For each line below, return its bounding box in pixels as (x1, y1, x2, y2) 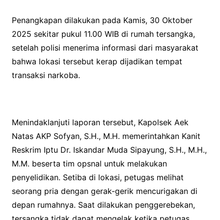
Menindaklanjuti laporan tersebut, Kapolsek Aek (11, 117, 189, 128)
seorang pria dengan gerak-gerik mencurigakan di (11, 186, 197, 196)
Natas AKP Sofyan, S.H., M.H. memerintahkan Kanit (11, 131, 200, 141)
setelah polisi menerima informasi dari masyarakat (11, 43, 198, 53)
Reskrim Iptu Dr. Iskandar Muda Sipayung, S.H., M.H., (11, 145, 207, 155)
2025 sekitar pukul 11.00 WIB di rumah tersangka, (11, 29, 195, 39)
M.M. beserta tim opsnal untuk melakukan (11, 159, 167, 169)
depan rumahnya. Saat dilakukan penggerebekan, (11, 200, 195, 210)
